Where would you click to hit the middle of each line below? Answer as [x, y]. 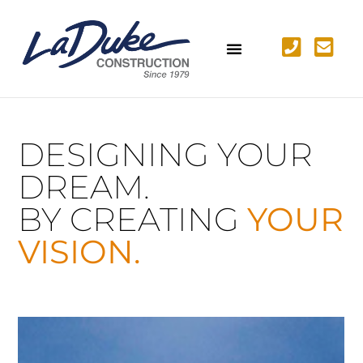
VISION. [79, 252]
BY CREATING [129, 219]
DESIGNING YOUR [166, 154]
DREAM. [84, 187]
